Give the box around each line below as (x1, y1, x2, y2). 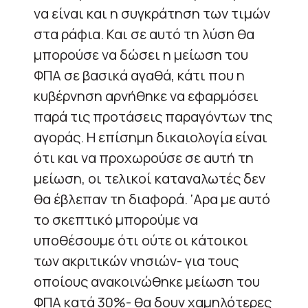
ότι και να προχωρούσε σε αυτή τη (34, 148, 254, 167)
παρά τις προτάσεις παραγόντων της (34, 107, 272, 126)
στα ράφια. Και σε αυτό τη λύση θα (34, 24, 254, 43)
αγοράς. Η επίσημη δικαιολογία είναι (34, 127, 267, 146)
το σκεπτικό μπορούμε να (34, 210, 198, 229)
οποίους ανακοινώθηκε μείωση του (34, 272, 260, 291)
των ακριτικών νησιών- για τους (34, 251, 239, 270)
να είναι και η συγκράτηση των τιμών (34, 3, 270, 23)
